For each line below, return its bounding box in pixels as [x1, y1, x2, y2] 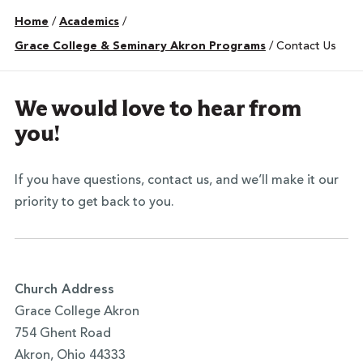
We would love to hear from [14, 92, 301, 123]
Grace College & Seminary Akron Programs [14, 41, 266, 52]
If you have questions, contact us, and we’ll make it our [14, 174, 339, 187]
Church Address [14, 284, 114, 297]
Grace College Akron [14, 305, 139, 318]
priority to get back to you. [14, 196, 174, 209]
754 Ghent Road [14, 327, 111, 340]
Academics [58, 16, 119, 28]
